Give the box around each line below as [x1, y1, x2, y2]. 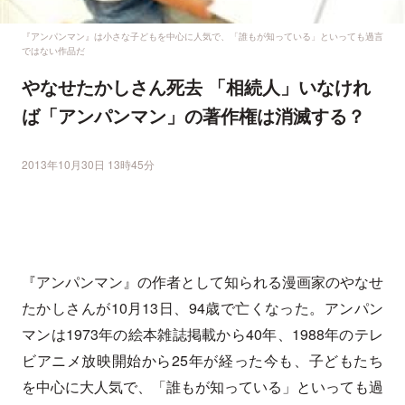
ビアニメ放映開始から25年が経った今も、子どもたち [22, 350, 383, 372]
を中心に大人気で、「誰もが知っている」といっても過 [22, 376, 383, 398]
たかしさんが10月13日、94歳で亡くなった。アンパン [22, 297, 383, 319]
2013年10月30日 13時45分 [22, 156, 155, 173]
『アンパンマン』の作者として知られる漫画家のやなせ [22, 271, 383, 293]
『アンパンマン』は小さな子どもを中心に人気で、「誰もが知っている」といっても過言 [22, 30, 383, 43]
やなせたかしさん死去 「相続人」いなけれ [22, 73, 371, 100]
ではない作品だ [22, 44, 85, 58]
